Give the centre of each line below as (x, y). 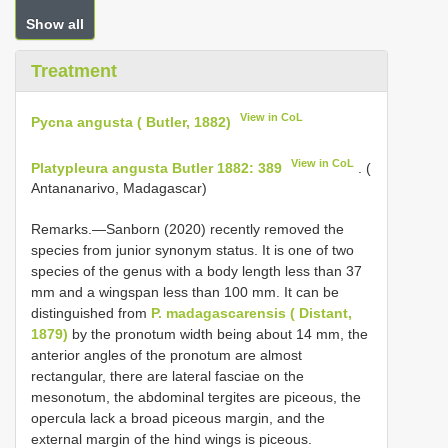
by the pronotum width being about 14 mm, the (218, 334)
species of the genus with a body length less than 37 (196, 271)
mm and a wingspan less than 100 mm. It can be (185, 292)
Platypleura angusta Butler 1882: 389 (156, 167)
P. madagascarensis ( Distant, (251, 313)
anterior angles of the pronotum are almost (166, 355)
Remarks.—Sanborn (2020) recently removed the (187, 229)
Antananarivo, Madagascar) (119, 188)
